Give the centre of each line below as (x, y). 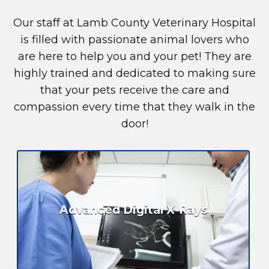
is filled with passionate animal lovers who (134, 39)
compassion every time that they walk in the (134, 107)
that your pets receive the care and (134, 90)
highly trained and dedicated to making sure (134, 73)
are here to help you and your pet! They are (134, 56)
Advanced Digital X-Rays (133, 210)
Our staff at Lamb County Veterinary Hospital (134, 23)
